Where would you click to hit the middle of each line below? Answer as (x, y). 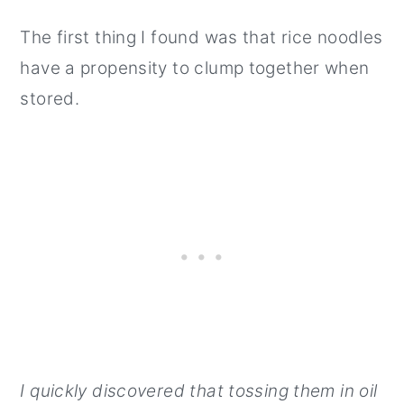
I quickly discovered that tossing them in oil (199, 391)
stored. (50, 99)
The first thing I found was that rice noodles (202, 38)
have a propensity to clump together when (195, 69)
